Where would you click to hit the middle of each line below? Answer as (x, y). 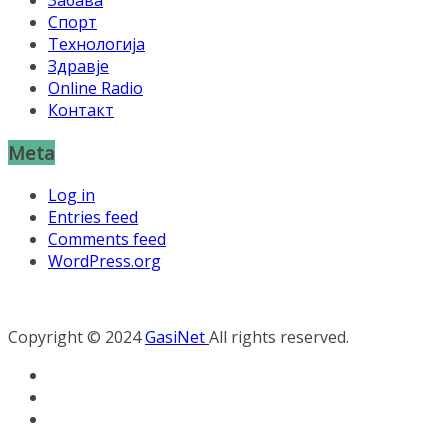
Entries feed (93, 216)
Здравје (78, 66)
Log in (71, 194)
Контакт (81, 110)
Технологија (96, 44)
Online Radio (95, 88)
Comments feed (107, 238)
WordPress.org (104, 260)
